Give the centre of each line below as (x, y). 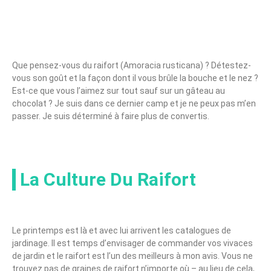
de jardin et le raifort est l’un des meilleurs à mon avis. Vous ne (132, 256)
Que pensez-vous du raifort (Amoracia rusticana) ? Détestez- (132, 65)
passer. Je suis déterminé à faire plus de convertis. (111, 116)
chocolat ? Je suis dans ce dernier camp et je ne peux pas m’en (134, 103)
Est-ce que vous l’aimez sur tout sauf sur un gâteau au (119, 90)
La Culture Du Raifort (108, 179)
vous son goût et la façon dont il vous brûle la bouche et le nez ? (135, 78)
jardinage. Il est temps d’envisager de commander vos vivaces (132, 243)
